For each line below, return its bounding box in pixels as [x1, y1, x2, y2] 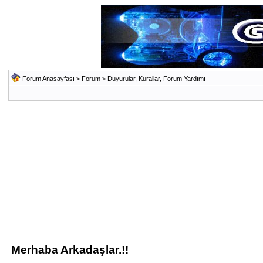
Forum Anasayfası [22, 75, 75, 82]
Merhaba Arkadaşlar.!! [11, 244, 129, 256]
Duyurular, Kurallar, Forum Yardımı [107, 75, 205, 82]
